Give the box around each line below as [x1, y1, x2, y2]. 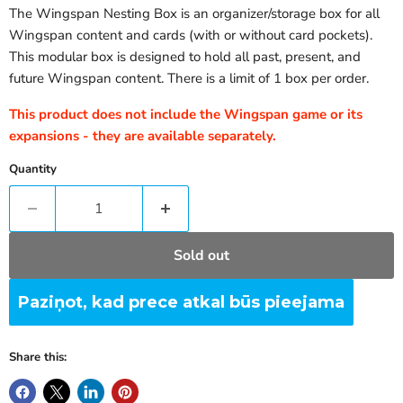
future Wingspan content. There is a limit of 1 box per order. [9, 68, 369, 87]
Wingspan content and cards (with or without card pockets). [9, 25, 372, 44]
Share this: [9, 348, 67, 365]
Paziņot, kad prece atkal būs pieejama [18, 291, 345, 312]
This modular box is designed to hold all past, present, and [9, 47, 361, 66]
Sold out [174, 245, 229, 265]
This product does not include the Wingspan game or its [9, 104, 363, 123]
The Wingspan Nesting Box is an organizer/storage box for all [9, 4, 380, 22]
